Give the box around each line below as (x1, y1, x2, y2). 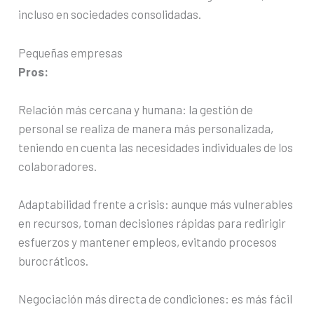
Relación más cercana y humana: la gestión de (18, 102, 254, 116)
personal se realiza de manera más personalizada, (18, 121, 274, 135)
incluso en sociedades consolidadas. (18, 7, 202, 22)
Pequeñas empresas (18, 45, 123, 60)
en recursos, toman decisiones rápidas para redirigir (18, 215, 287, 230)
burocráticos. (18, 253, 89, 268)
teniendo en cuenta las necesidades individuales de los (18, 139, 294, 154)
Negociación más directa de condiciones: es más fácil (18, 292, 293, 306)
